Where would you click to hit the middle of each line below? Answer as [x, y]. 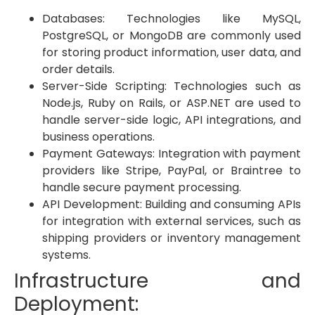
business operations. [98, 137]
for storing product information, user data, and [172, 53]
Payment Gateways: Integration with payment [172, 154]
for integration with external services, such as [172, 221]
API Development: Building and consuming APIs [172, 205]
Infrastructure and [157, 281]
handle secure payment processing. [142, 188]
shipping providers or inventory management [172, 238]
